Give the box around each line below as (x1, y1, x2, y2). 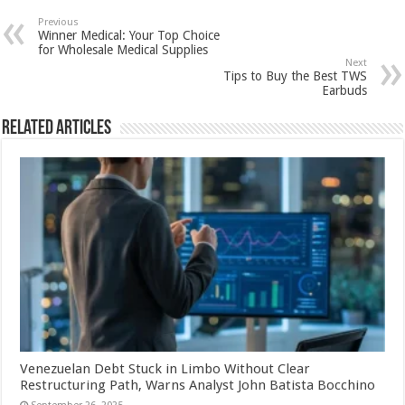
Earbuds (321, 83, 367, 99)
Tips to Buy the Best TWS (222, 69, 367, 84)
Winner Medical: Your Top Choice (38, 28, 221, 43)
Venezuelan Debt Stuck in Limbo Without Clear (20, 361, 311, 378)
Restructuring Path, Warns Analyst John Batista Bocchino (20, 377, 376, 394)
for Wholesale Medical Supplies (38, 42, 209, 58)
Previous (38, 16, 80, 29)
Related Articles (2, 118, 112, 140)
